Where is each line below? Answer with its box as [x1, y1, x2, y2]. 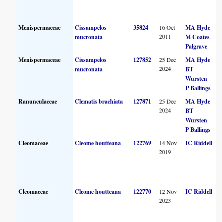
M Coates [185, 32, 210, 41]
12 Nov [159, 187, 177, 195]
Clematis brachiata [75, 97, 123, 106]
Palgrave [185, 42, 208, 51]
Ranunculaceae [18, 97, 57, 106]
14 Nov [159, 138, 177, 147]
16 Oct [159, 23, 175, 31]
